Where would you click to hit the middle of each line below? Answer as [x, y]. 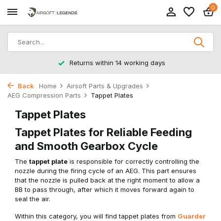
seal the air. [33, 199]
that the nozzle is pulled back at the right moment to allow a [107, 180]
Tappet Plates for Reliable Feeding [103, 132]
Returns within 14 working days [116, 63]
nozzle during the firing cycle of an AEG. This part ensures [106, 171]
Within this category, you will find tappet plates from [96, 216]
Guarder [192, 216]
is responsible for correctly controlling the [133, 161]
